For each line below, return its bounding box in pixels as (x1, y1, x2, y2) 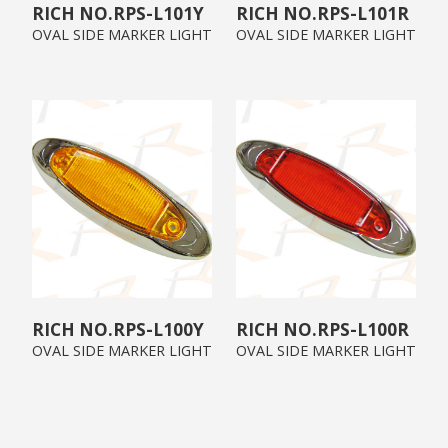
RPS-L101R (317, 2, 409, 25)
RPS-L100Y (113, 318, 204, 341)
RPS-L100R (317, 318, 409, 341)
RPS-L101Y (113, 2, 204, 25)
